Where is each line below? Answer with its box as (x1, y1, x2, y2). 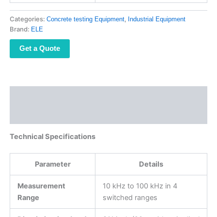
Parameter (34, 159, 71, 169)
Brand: (10, 25, 31, 33)
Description (10, 92, 49, 100)
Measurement (17, 181, 65, 190)
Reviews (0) (10, 110, 49, 119)
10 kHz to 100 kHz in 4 (102, 181, 177, 190)
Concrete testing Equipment (46, 15, 124, 23)
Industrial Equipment (128, 15, 186, 23)
